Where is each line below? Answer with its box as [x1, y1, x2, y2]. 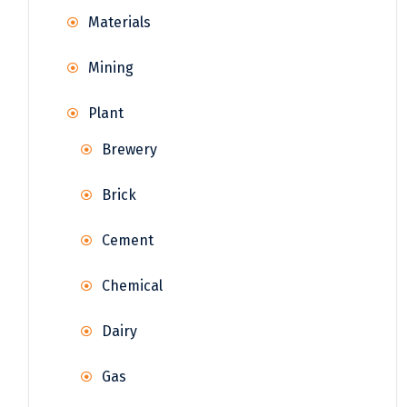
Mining [88, 58, 134, 76]
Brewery [102, 140, 157, 158]
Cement [102, 231, 154, 249]
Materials [88, 13, 151, 31]
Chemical [102, 276, 163, 294]
